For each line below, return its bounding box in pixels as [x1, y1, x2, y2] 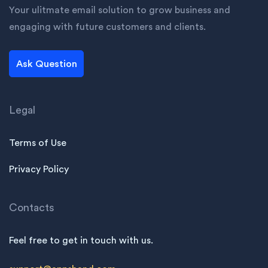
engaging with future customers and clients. [9, 22, 206, 32]
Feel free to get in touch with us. [9, 236, 153, 246]
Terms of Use [9, 138, 66, 148]
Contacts [9, 202, 54, 214]
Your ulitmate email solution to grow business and [9, 5, 230, 16]
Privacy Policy [9, 165, 69, 175]
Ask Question [16, 59, 77, 69]
